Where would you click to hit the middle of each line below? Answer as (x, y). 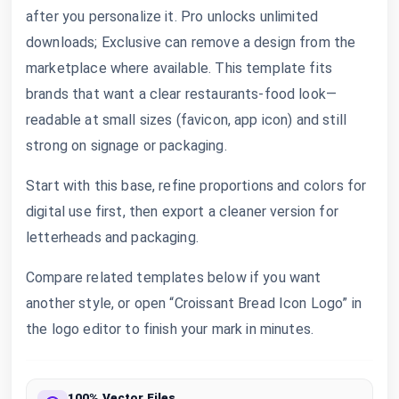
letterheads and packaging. (112, 237)
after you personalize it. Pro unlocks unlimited (172, 16)
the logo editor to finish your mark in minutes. (170, 329)
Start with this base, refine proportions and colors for (196, 185)
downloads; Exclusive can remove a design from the (191, 42)
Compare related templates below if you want (174, 277)
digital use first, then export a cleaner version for (182, 211)
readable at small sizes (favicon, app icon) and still (186, 119)
